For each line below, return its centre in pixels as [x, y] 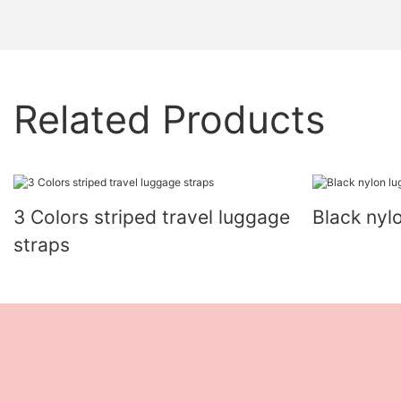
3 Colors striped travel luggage [152, 217]
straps [42, 244]
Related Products [169, 119]
